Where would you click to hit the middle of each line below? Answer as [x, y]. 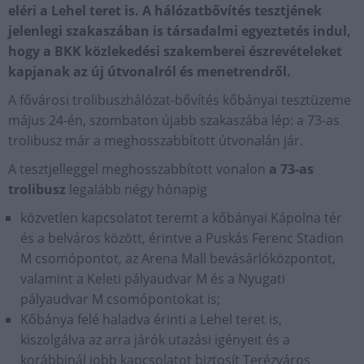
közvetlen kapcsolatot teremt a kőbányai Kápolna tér [181, 218]
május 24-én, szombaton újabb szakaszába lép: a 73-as [174, 120]
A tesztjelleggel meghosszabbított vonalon [139, 169]
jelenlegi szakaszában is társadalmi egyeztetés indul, [180, 31]
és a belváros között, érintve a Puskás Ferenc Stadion [182, 238]
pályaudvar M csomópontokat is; [120, 299]
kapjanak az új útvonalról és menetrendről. [149, 71]
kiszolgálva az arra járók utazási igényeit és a [155, 340]
